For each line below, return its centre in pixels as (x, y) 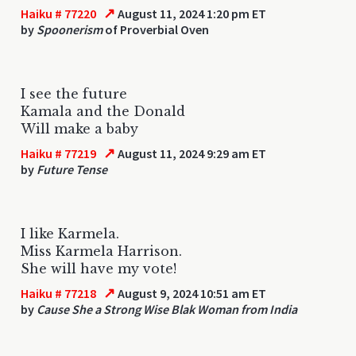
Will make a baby (79, 128)
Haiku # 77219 (58, 153)
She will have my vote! (99, 268)
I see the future (74, 93)
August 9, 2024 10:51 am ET (191, 293)
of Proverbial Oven (156, 29)
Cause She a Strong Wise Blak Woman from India (167, 309)
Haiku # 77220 (58, 13)
